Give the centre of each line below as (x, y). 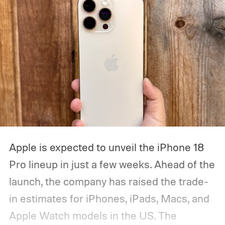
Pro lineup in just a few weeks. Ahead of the (112, 164)
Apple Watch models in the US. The (93, 216)
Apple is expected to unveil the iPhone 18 (106, 147)
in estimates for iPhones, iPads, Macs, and (109, 199)
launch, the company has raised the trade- (108, 182)
